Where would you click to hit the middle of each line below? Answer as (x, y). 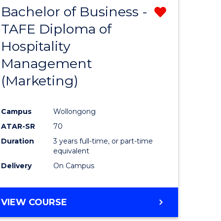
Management (47, 63)
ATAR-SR (18, 126)
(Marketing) (40, 80)
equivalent (72, 151)
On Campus (74, 166)
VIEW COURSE (34, 202)
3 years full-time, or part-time (103, 141)
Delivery (17, 166)
